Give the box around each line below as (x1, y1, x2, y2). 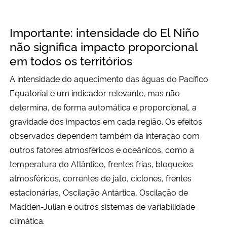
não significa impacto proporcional (10, 37, 198, 55)
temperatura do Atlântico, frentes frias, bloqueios (10, 158, 193, 170)
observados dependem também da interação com (10, 130, 200, 141)
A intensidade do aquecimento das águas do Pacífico (10, 73, 208, 85)
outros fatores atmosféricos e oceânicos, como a (10, 144, 194, 156)
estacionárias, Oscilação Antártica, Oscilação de (10, 186, 188, 198)
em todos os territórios (10, 52, 132, 69)
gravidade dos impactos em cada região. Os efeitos (10, 116, 202, 127)
